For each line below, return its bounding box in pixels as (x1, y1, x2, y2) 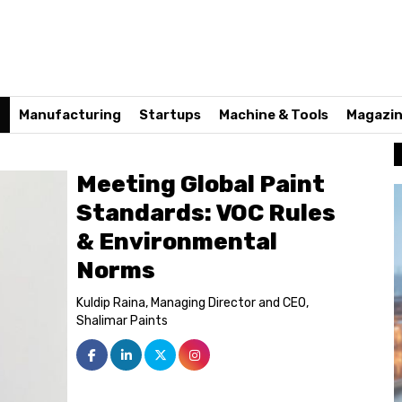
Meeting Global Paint (76, 170, 326, 198)
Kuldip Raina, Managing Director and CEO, (76, 294, 310, 310)
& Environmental (76, 227, 278, 256)
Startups (139, 106, 201, 123)
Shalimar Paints (76, 312, 169, 328)
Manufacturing (19, 106, 121, 123)
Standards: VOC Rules (76, 198, 336, 227)
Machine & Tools (219, 106, 328, 123)
